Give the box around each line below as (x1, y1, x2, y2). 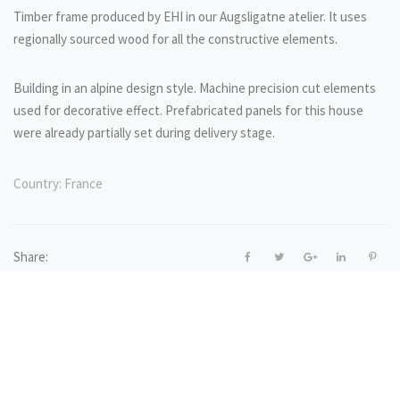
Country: (13, 174, 62, 192)
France (62, 174, 103, 192)
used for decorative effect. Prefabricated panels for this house (13, 101, 363, 119)
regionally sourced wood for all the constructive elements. (13, 29, 337, 47)
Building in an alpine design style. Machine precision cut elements (13, 79, 376, 96)
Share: (13, 247, 48, 265)
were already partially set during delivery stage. (13, 123, 275, 141)
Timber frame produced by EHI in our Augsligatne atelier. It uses (13, 7, 367, 25)
